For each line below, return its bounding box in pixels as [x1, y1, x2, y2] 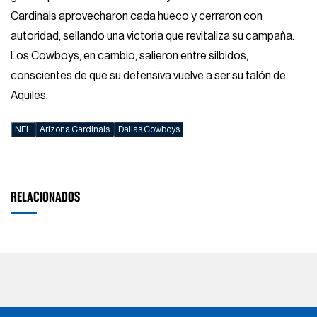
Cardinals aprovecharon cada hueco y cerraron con [11, 10, 263, 22]
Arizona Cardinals [39, 125, 110, 134]
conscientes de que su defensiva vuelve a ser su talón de [11, 69, 287, 81]
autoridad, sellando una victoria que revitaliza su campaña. [11, 30, 295, 42]
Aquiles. [11, 89, 49, 101]
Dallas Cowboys [117, 125, 180, 134]
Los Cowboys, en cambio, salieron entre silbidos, [11, 50, 249, 62]
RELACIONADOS [11, 189, 81, 204]
